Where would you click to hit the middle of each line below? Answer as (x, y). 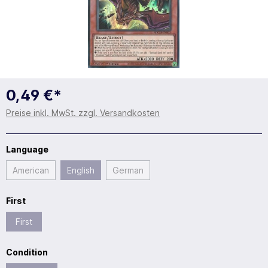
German (128, 170)
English (81, 170)
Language (27, 149)
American (31, 170)
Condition (27, 252)
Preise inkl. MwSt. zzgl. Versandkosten (83, 112)
